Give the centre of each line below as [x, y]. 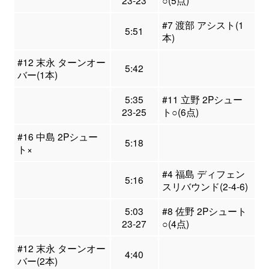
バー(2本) [37, 261]
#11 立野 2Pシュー [202, 99]
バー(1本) [37, 75]
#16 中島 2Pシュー [57, 137]
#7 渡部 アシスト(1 [203, 25]
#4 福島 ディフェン [203, 174]
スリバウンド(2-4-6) [205, 186]
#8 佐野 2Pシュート [204, 211]
